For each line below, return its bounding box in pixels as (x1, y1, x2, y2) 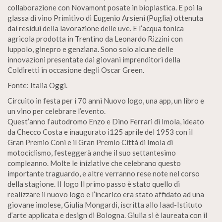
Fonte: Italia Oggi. (7, 81, 67, 90)
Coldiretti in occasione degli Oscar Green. (7, 65, 144, 74)
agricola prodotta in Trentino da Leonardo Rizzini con (7, 34, 183, 43)
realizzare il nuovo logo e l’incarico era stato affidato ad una (7, 190, 204, 199)
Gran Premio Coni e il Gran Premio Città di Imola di (7, 138, 173, 147)
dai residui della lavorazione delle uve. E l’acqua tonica (7, 24, 184, 33)
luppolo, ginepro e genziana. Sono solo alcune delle (7, 45, 173, 54)
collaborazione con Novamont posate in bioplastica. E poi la (7, 3, 202, 12)
